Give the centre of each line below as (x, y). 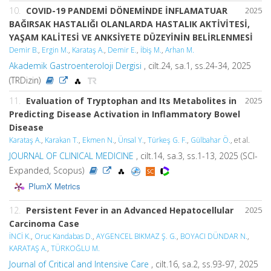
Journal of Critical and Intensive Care (79, 264)
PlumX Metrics (54, 186)
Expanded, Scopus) (48, 170)
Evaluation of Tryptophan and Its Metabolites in (131, 101)
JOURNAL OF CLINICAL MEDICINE (71, 156)
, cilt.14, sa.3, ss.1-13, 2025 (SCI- (196, 156)
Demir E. (122, 50)
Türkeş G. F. (167, 140)
